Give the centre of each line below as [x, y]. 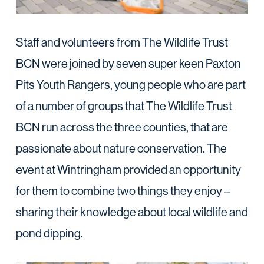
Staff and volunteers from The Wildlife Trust [122, 42]
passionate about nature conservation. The [121, 148]
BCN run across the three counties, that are [122, 127]
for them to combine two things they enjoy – [123, 190]
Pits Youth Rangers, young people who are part [131, 84]
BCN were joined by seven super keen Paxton [128, 63]
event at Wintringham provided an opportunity [128, 169]
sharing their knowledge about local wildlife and [132, 212]
